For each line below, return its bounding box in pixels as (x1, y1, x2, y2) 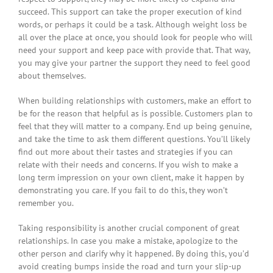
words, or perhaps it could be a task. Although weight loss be (18, 19, 247, 30)
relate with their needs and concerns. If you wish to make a (18, 159, 238, 171)
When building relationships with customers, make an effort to (18, 95, 252, 107)
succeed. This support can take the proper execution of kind (18, 6, 242, 18)
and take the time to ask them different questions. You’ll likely (18, 133, 250, 145)
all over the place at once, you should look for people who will (18, 32, 252, 43)
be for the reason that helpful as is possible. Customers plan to (18, 108, 253, 119)
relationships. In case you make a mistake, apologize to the (18, 235, 238, 247)
